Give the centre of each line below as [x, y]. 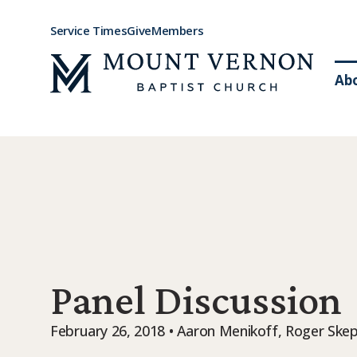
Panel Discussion [196, 299]
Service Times [89, 30]
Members [177, 30]
